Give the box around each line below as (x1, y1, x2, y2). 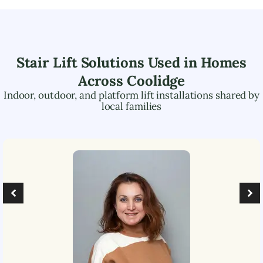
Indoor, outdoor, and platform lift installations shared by (3, 88, 260, 102)
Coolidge (127, 71, 186, 90)
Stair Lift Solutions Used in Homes (16, 53, 247, 72)
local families (101, 99, 162, 113)
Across (77, 71, 127, 90)
